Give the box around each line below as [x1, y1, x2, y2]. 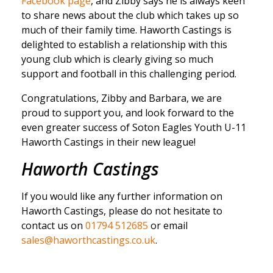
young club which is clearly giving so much [21, 52, 213, 66]
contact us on [21, 219, 85, 233]
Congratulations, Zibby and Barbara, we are [21, 91, 222, 105]
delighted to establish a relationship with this [21, 38, 227, 52]
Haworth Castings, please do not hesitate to [21, 204, 222, 218]
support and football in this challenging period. [21, 67, 236, 81]
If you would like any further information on [21, 190, 222, 204]
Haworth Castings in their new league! [21, 135, 196, 149]
